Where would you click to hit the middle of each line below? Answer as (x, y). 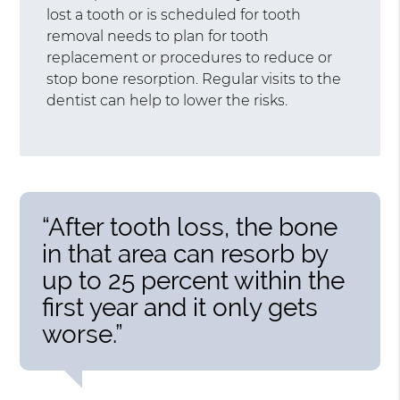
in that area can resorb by (185, 254)
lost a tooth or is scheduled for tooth (174, 14)
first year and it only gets (180, 307)
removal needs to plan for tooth (158, 36)
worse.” (83, 334)
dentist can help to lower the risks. (167, 100)
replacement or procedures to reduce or (190, 57)
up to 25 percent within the (194, 280)
